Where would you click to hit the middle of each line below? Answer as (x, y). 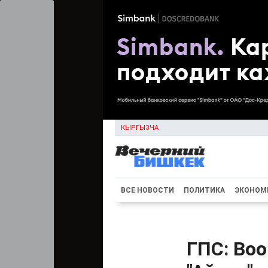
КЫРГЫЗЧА (140, 128)
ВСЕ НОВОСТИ (147, 190)
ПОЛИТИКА (204, 190)
